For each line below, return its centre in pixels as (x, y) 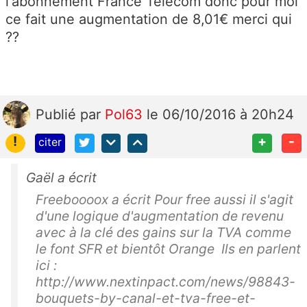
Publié (58, 114)
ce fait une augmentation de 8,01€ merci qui (149, 19)
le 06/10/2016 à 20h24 (220, 114)
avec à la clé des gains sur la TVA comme (163, 233)
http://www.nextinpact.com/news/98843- (165, 282)
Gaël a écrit (61, 178)
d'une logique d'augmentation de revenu (160, 216)
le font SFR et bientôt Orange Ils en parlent (168, 249)
